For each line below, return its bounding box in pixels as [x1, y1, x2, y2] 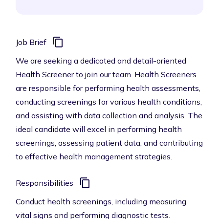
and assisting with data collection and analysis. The [16, 110, 202, 120]
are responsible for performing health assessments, [16, 83, 200, 93]
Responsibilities [16, 178, 73, 188]
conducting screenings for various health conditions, [16, 97, 202, 107]
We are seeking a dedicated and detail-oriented [16, 56, 186, 66]
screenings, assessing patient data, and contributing [16, 138, 203, 148]
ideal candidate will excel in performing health [16, 124, 182, 134]
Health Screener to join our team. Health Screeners [16, 69, 197, 79]
